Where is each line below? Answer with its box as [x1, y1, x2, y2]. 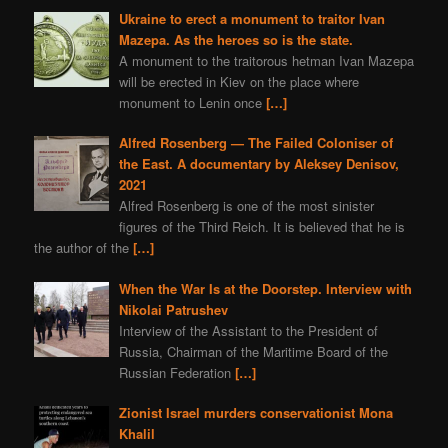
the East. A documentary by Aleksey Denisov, [118, 154, 399, 174]
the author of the [34, 238, 134, 258]
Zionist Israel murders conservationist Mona [118, 403, 393, 423]
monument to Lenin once [118, 92, 266, 112]
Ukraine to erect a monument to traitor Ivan [118, 8, 385, 28]
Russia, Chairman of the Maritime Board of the [118, 341, 388, 361]
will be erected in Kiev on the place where [118, 71, 359, 91]
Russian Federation [118, 362, 235, 382]
